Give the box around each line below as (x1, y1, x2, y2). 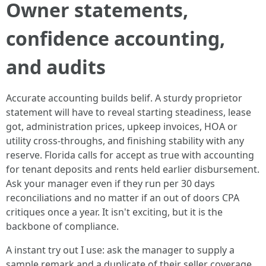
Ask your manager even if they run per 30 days (6, 177, 215, 190)
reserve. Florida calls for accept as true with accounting (6, 148, 254, 161)
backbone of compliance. (6, 220, 119, 233)
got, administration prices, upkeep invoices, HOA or (6, 120, 237, 133)
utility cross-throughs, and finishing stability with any (6, 134, 244, 147)
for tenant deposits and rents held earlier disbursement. (6, 163, 259, 176)
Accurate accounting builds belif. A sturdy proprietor (6, 91, 242, 104)
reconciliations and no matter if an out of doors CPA (6, 191, 239, 204)
